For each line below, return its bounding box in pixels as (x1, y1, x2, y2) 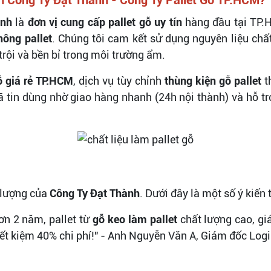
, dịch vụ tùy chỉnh (73, 74, 165, 87)
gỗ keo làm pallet (93, 212, 177, 226)
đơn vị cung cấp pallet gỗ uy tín (27, 15, 182, 28)
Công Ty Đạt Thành (50, 186, 140, 200)
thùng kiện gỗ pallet (164, 74, 261, 87)
